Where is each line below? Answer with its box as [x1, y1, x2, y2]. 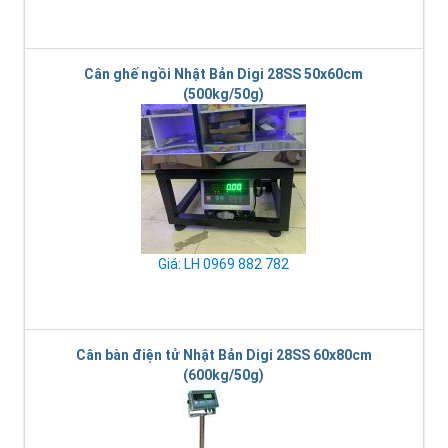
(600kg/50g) [183, 367, 264, 384]
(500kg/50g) [183, 86, 264, 103]
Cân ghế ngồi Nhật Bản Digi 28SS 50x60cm [84, 66, 363, 83]
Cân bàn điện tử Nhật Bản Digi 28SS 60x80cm [75, 347, 372, 364]
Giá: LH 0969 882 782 [158, 256, 289, 273]
